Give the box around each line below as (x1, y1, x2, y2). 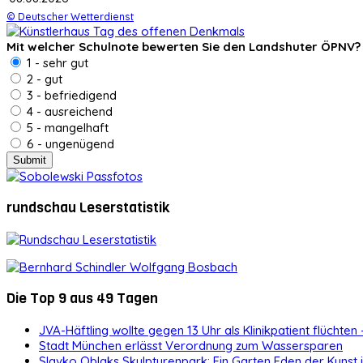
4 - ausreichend (23, 103, 113, 119)
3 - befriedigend (23, 87, 117, 103)
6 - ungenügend (23, 135, 114, 152)
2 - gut (23, 70, 62, 87)
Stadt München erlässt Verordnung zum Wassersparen (39, 337, 343, 353)
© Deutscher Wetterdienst (6, 9, 134, 23)
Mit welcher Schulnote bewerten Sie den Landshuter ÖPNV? (6, 38, 361, 54)
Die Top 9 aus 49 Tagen (6, 288, 158, 309)
